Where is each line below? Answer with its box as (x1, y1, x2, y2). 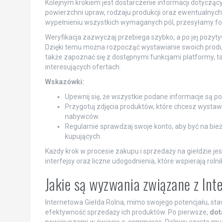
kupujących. (64, 132, 102, 140)
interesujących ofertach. (45, 63, 121, 71)
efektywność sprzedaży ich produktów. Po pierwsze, (45, 208, 210, 216)
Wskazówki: (45, 78, 84, 86)
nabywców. (64, 112, 100, 120)
